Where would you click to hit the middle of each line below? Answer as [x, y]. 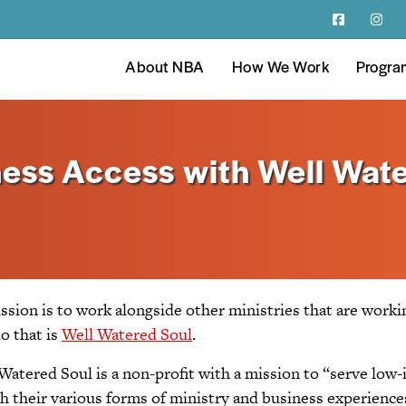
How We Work [280, 69]
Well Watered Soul [127, 333]
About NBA [165, 69]
